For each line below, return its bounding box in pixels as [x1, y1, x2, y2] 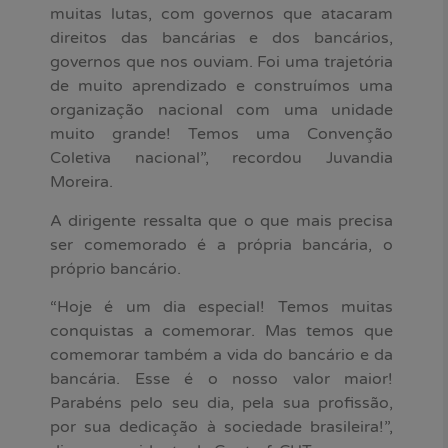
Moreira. [50, 172, 113, 193]
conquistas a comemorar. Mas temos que [50, 321, 393, 342]
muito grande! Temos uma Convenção [50, 124, 393, 145]
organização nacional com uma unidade [50, 100, 393, 121]
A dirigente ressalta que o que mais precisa [50, 210, 393, 231]
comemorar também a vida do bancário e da [50, 345, 393, 366]
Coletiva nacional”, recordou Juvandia [50, 148, 393, 169]
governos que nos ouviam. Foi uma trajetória [50, 52, 393, 73]
